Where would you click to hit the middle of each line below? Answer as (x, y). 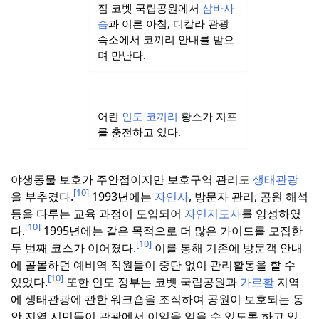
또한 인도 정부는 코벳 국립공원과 (152, 282)
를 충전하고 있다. (139, 131)
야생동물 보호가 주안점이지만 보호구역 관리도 (132, 179)
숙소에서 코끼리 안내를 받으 (166, 40)
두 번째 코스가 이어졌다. (73, 247)
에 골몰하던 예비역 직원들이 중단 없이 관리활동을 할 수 (153, 265)
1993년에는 (122, 196)
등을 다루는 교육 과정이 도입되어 (98, 213)
